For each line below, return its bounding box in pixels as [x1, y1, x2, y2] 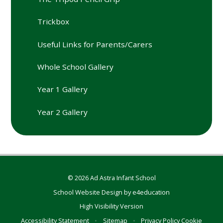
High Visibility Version [80, 202, 143, 211]
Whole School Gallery [37, 61, 114, 72]
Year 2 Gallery [37, 107, 88, 117]
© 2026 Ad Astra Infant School [67, 173, 156, 183]
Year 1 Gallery [37, 84, 88, 95]
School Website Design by [53, 187, 132, 197]
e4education [132, 187, 170, 197]
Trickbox [37, 16, 70, 27]
